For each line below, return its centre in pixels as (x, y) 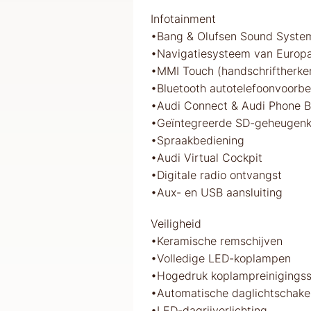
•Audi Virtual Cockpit (207, 157)
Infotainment (183, 18)
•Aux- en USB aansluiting (217, 192)
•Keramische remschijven (217, 241)
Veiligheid (176, 223)
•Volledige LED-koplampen (221, 258)
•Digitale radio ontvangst (216, 175)
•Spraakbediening (197, 140)
